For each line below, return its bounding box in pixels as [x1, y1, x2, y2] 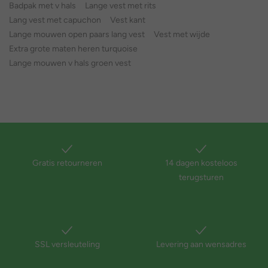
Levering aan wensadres [156, 239, 246, 250]
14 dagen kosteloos [165, 158, 237, 169]
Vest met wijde [154, 29, 210, 40]
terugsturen [178, 172, 224, 183]
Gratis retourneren [32, 158, 102, 169]
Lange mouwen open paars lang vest [9, 29, 145, 40]
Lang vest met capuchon [9, 15, 101, 26]
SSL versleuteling [34, 239, 100, 250]
